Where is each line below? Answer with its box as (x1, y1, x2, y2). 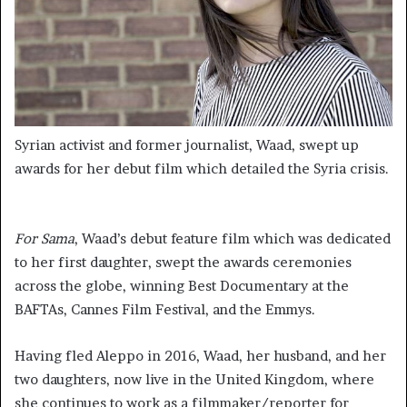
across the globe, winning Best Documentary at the (15, 277, 349, 295)
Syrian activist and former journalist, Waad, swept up (15, 136, 359, 154)
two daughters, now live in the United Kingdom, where (15, 371, 374, 389)
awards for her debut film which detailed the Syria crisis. (15, 160, 389, 178)
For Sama (15, 230, 74, 248)
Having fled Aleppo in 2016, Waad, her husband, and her (15, 347, 386, 365)
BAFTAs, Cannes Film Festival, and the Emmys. (15, 301, 319, 319)
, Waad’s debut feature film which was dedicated (74, 230, 391, 248)
